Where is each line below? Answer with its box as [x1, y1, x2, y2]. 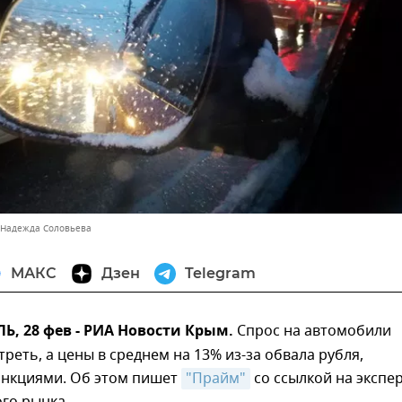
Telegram [185, 265, 256, 283]
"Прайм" [186, 368, 246, 390]
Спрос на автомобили [237, 320, 391, 343]
